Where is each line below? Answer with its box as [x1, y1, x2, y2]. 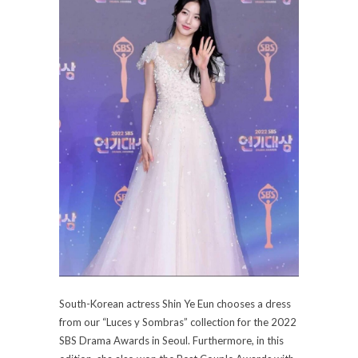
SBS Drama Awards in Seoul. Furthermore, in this [59, 334, 284, 348]
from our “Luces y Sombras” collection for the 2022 [59, 316, 296, 329]
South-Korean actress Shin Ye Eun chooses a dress [59, 297, 291, 311]
